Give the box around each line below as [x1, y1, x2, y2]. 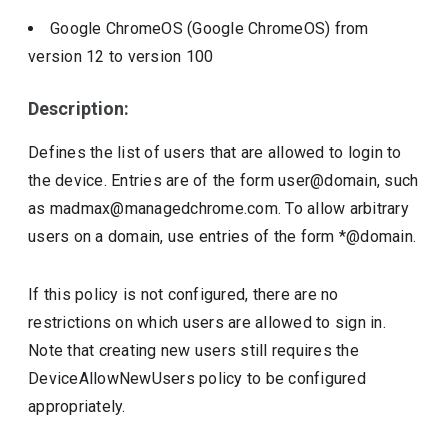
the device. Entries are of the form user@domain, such [28, 171, 419, 190]
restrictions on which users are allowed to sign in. [28, 313, 386, 332]
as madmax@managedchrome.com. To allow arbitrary [28, 199, 409, 218]
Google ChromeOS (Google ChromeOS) [50, 19, 335, 38]
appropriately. [28, 397, 126, 416]
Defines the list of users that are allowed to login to [28, 143, 402, 162]
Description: [28, 98, 130, 119]
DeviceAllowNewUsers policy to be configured [28, 369, 366, 388]
